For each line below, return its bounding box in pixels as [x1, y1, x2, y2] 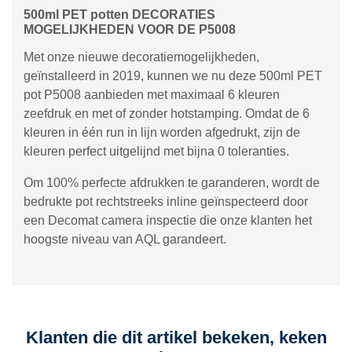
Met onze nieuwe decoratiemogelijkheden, [24, 50, 259, 64]
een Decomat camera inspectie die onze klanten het [24, 214, 312, 227]
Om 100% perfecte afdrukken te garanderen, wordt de [24, 176, 320, 189]
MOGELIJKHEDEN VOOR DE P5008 [24, 23, 236, 36]
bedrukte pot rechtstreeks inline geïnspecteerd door [24, 195, 308, 208]
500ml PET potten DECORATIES [24, 8, 215, 21]
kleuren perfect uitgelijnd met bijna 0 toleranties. [24, 145, 289, 158]
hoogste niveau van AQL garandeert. [24, 233, 226, 246]
